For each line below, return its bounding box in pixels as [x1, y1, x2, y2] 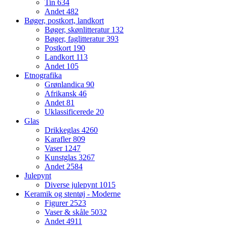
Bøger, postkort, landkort [24, 16, 104, 25]
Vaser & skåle [45, 208, 91, 217]
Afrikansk [45, 89, 79, 98]
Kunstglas [45, 153, 79, 162]
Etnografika [24, 71, 62, 80]
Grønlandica [45, 80, 86, 89]
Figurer [45, 199, 70, 208]
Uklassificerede [45, 107, 96, 117]
